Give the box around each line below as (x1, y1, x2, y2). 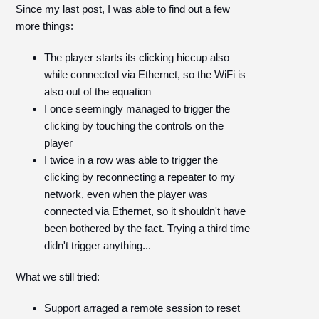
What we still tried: (16, 271, 100, 283)
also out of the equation (44, 85, 152, 98)
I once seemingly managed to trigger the (44, 103, 231, 115)
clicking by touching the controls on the (44, 120, 224, 132)
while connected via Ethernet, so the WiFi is (44, 68, 246, 80)
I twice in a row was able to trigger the (44, 154, 219, 166)
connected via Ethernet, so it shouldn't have (44, 205, 246, 217)
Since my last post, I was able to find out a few (16, 3, 231, 15)
